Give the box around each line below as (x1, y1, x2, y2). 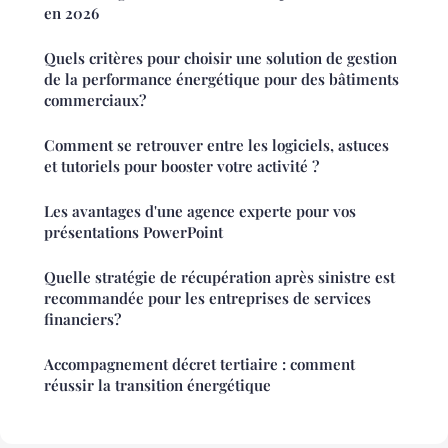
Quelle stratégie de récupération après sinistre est (44, 267, 395, 288)
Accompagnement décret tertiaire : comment (44, 354, 355, 375)
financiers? (44, 309, 121, 330)
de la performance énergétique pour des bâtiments (44, 69, 399, 90)
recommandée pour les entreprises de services (44, 288, 371, 309)
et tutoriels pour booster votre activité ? (44, 156, 319, 177)
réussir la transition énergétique (44, 375, 271, 396)
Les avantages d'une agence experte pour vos (44, 201, 356, 222)
